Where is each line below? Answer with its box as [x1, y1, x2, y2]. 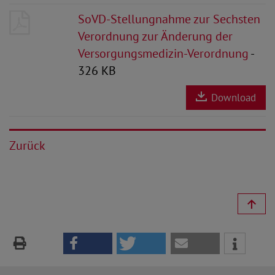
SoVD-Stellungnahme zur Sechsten [78, 11, 260, 27]
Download [208, 90, 256, 104]
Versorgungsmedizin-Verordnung [78, 45, 249, 61]
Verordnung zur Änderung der [78, 28, 233, 44]
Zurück [9, 137, 45, 153]
